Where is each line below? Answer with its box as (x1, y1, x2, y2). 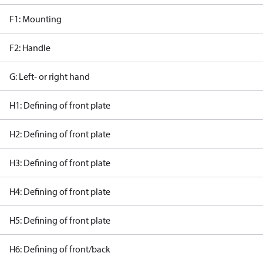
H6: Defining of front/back (9, 243, 110, 255)
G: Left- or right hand (9, 70, 90, 82)
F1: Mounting (9, 13, 62, 25)
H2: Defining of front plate (9, 128, 110, 140)
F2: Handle (9, 42, 50, 53)
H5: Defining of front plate (9, 214, 110, 226)
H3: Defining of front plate (9, 157, 110, 168)
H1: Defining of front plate (9, 99, 110, 111)
